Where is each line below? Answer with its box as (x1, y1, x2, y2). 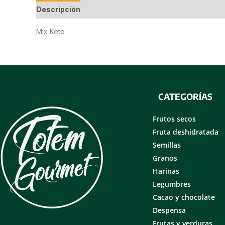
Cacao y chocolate (153, 192, 215, 202)
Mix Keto (36, 27, 65, 36)
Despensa (153, 205, 186, 215)
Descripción (36, 5, 80, 14)
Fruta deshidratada (153, 127, 218, 137)
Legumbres (153, 179, 191, 189)
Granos (153, 153, 177, 163)
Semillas (153, 140, 181, 150)
